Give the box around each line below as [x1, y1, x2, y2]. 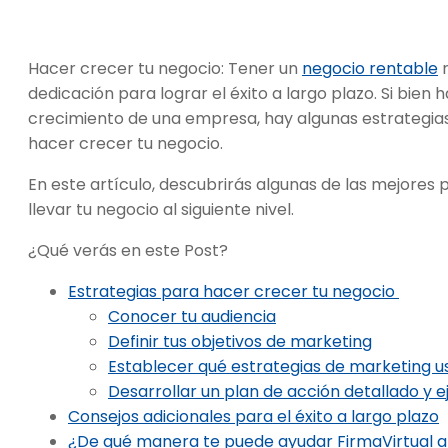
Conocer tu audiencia [108, 305, 276, 328]
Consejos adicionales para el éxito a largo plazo [68, 405, 439, 428]
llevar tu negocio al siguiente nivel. [28, 198, 298, 221]
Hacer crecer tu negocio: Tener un [28, 57, 302, 80]
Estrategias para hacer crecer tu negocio [68, 280, 399, 303]
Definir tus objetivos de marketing [108, 330, 372, 353]
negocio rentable [302, 57, 438, 80]
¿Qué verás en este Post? [28, 239, 228, 262]
